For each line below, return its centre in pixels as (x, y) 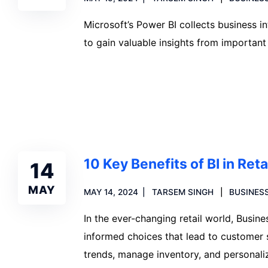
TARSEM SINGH (182, 192)
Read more (122, 83)
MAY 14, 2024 (111, 192)
